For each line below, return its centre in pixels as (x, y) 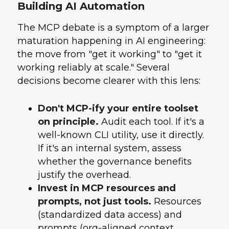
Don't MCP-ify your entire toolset (118, 108)
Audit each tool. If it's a (151, 122)
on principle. (68, 122)
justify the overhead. (84, 175)
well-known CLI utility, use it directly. (121, 135)
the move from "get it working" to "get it (109, 54)
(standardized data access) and (110, 215)
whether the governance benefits (114, 162)
